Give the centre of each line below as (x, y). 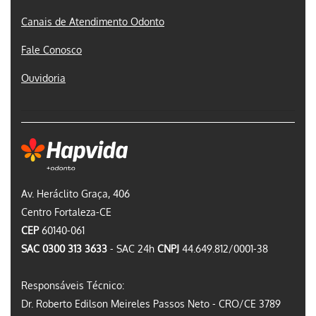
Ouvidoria (43, 78)
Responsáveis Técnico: (73, 285)
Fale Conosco (51, 50)
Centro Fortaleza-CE (66, 212)
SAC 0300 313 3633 (64, 248)
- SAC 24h (132, 248)
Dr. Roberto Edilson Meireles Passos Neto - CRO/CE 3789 (151, 303)
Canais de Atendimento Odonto (93, 22)
